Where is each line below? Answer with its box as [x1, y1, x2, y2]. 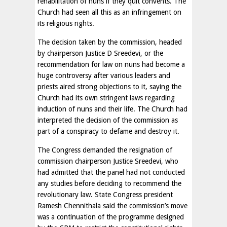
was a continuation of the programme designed [37, 213, 184, 221]
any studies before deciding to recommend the [37, 179, 181, 187]
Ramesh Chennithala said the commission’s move [37, 202, 187, 210]
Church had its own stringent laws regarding [37, 94, 175, 102]
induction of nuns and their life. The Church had [37, 105, 187, 113]
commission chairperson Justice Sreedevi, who [37, 157, 178, 165]
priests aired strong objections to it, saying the [37, 83, 181, 91]
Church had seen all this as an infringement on [37, 8, 181, 16]
